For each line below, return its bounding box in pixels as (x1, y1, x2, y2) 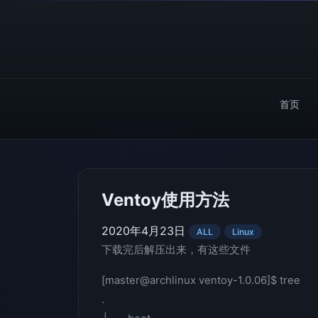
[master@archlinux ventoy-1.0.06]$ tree (102, 274, 300, 287)
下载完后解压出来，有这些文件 (102, 243, 251, 256)
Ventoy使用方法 (102, 190, 229, 210)
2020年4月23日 (102, 224, 189, 238)
